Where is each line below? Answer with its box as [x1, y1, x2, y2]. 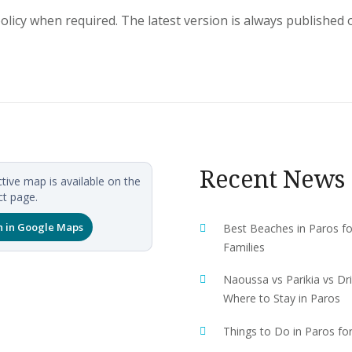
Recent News [200, 161, 345, 195]
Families [223, 239, 265, 255]
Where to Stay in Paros [223, 291, 340, 306]
